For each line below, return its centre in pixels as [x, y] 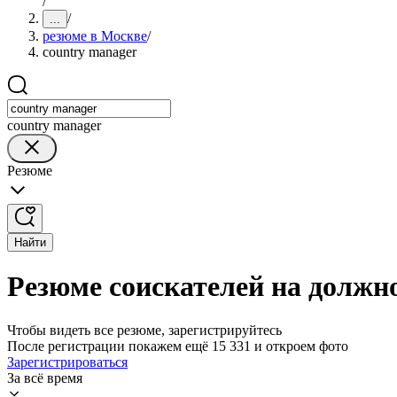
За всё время [45, 378]
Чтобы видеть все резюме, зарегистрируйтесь [144, 330]
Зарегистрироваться [67, 362]
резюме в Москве [95, 36]
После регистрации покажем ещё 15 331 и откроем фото [178, 346]
